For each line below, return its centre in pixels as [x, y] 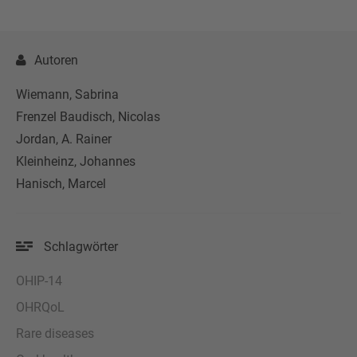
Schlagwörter [79, 246]
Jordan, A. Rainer [64, 139]
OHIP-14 [39, 280]
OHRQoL [40, 307]
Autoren [56, 60]
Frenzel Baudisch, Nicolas [88, 116]
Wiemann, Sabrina [67, 94]
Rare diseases [55, 333]
